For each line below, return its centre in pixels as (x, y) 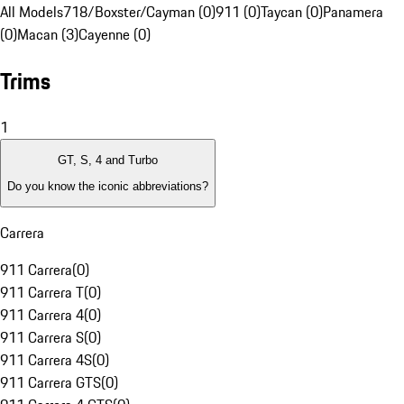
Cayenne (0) (115, 35)
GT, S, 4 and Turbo (108, 161)
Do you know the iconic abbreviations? (108, 186)
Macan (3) (48, 35)
